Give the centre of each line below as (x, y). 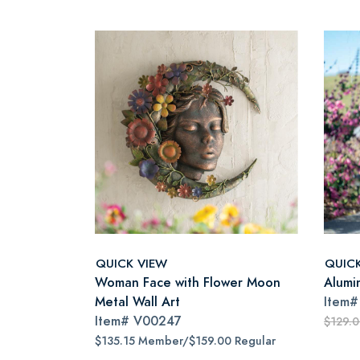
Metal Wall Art (137, 302)
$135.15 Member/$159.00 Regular (185, 341)
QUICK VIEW (131, 263)
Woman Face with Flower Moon (188, 282)
